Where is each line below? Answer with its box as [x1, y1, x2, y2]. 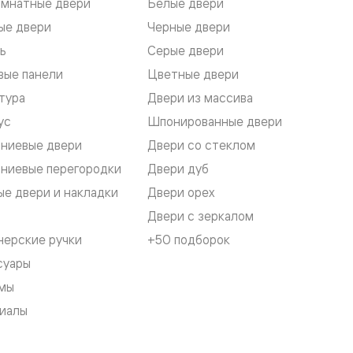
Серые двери [147, 43, 224, 59]
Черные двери [147, 19, 230, 35]
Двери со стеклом [147, 137, 255, 154]
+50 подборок [147, 232, 230, 248]
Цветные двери [147, 66, 239, 83]
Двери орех [147, 184, 214, 201]
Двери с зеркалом [147, 208, 254, 225]
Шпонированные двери [147, 113, 282, 130]
